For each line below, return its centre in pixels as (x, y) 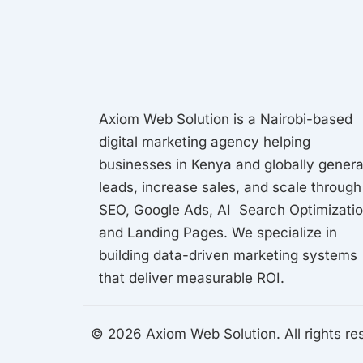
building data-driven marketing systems (228, 255)
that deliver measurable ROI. (192, 278)
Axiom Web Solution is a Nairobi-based (226, 119)
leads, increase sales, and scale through (230, 187)
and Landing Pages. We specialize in (218, 233)
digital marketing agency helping (205, 142)
